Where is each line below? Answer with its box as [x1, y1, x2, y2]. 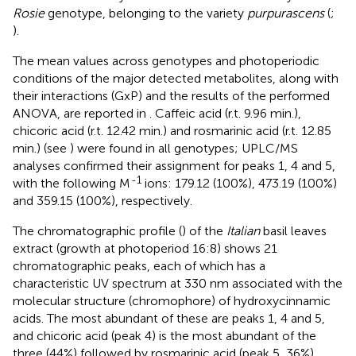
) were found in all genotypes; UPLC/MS [70, 141, 298, 157]
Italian [226, 223, 260, 239]
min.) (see [13, 141, 70, 157]
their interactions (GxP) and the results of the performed [13, 88, 330, 104]
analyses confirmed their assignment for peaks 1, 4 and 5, [13, 158, 335, 174]
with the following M [13, 176, 130, 192]
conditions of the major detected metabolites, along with [13, 71, 339, 87]
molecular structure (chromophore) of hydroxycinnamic [13, 293, 331, 309]
